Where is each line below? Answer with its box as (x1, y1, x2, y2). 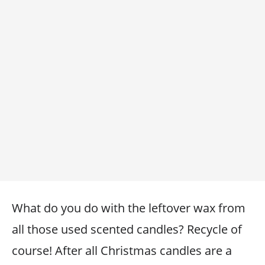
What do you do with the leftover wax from (12, 200, 245, 216)
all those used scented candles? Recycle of (12, 221, 242, 237)
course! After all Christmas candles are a (12, 243, 232, 258)
